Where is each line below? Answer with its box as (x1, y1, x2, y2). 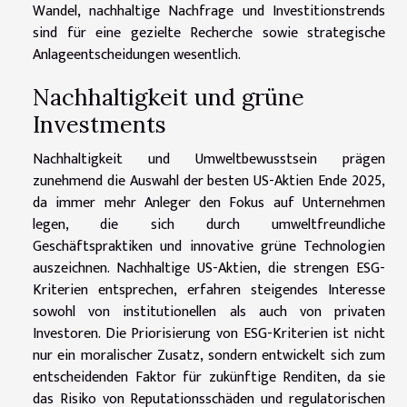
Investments (33, 109, 166, 139)
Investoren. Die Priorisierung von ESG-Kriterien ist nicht (33, 321, 385, 346)
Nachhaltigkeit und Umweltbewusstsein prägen (33, 146, 385, 172)
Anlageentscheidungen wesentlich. (33, 42, 241, 67)
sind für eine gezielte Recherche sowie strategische (33, 20, 385, 45)
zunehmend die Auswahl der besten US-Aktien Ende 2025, (33, 168, 385, 194)
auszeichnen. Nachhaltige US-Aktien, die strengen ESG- (33, 255, 385, 281)
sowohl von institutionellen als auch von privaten (33, 299, 385, 324)
